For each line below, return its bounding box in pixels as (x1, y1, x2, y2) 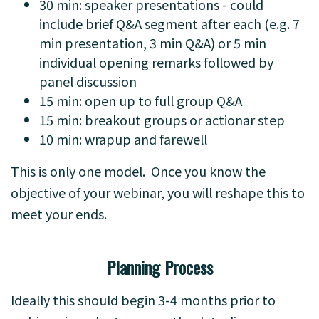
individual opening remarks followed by (39, 53, 273, 71)
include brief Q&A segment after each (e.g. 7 (39, 14, 300, 33)
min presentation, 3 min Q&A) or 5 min (39, 33, 266, 52)
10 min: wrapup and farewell (39, 130, 207, 148)
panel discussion (39, 72, 137, 90)
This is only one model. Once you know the (11, 162, 266, 180)
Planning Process (106, 254, 213, 280)
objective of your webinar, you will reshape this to (11, 183, 305, 202)
